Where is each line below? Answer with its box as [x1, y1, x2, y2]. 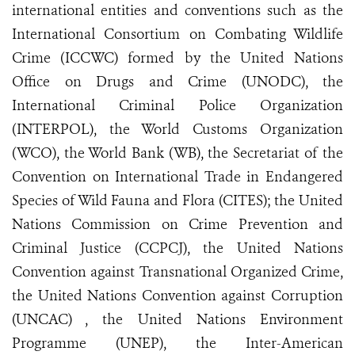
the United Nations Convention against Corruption [12, 286, 343, 306]
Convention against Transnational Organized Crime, [12, 262, 343, 282]
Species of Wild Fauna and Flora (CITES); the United [12, 191, 343, 211]
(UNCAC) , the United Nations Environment [12, 310, 343, 330]
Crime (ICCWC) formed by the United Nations [12, 48, 343, 68]
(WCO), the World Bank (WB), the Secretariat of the [12, 143, 343, 163]
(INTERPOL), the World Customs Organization [12, 120, 343, 139]
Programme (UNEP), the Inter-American [12, 334, 343, 353]
